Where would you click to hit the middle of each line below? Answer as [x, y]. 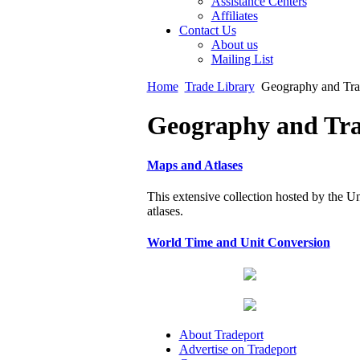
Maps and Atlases [194, 165]
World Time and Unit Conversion [238, 243]
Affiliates [234, 16]
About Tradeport [221, 334]
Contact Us [207, 30]
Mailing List [242, 59]
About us [234, 45]
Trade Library [219, 86]
